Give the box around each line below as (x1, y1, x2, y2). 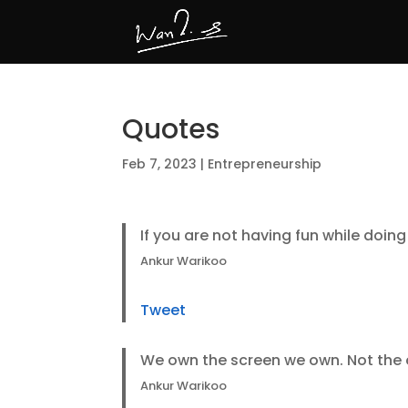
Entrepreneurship (208, 155, 322, 173)
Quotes (122, 110, 220, 148)
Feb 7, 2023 (122, 155, 198, 173)
